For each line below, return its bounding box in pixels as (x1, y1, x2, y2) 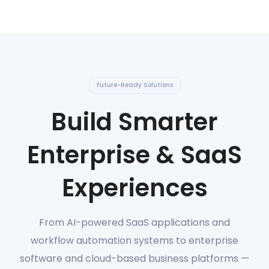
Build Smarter (51, 105, 218, 139)
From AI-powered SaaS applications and (39, 216, 230, 230)
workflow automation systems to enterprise (31, 234, 238, 248)
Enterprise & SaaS (27, 138, 242, 172)
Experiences (61, 171, 208, 205)
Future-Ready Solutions (96, 80, 173, 90)
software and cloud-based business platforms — (20, 252, 249, 266)
